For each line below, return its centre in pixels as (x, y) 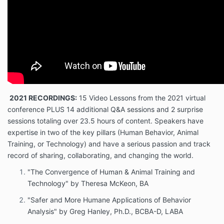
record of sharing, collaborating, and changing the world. (100, 155)
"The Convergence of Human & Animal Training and (111, 172)
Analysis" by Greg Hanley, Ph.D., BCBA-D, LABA (105, 211)
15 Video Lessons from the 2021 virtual (141, 98)
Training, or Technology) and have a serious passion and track (109, 144)
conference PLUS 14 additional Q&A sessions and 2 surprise (105, 109)
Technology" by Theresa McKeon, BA (88, 183)
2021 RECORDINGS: (43, 98)
